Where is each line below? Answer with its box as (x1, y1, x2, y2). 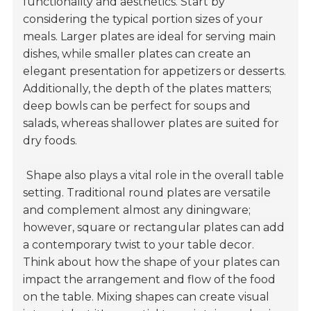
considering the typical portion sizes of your (23, 12, 264, 26)
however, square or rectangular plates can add (23, 220, 285, 234)
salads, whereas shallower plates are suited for (23, 116, 280, 130)
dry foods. (23, 133, 78, 147)
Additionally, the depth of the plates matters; (23, 81, 272, 95)
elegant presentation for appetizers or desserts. (23, 64, 287, 78)
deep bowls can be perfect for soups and (23, 99, 251, 112)
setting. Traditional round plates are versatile (23, 185, 271, 199)
